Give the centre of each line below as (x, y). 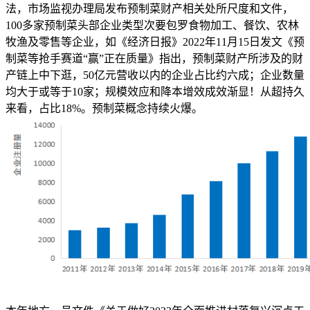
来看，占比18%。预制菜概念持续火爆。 (104, 109)
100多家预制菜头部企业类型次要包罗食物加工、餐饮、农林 (152, 26)
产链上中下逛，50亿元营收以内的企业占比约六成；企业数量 (155, 75)
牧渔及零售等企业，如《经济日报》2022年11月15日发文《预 (155, 42)
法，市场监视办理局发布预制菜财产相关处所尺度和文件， (149, 9)
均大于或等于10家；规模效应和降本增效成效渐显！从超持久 (155, 92)
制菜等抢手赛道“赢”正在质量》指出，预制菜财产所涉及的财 (154, 59)
